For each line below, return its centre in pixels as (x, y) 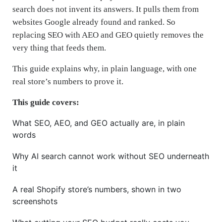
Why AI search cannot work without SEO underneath (111, 156)
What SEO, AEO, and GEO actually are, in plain (99, 123)
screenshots (35, 201)
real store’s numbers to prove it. (68, 82)
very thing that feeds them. (59, 48)
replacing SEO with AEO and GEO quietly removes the (108, 35)
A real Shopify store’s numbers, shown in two (97, 190)
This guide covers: (46, 103)
